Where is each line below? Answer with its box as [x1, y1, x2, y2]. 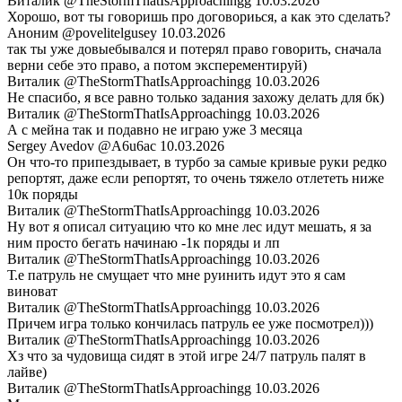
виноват [7, 284, 57, 300]
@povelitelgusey [62, 25, 157, 41]
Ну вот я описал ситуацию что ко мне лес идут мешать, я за [7, 219, 371, 235]
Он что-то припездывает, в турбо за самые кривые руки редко [7, 154, 387, 170]
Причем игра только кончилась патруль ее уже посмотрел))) [7, 316, 373, 332]
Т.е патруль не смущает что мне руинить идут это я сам [7, 267, 345, 284]
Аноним [7, 25, 62, 41]
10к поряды [7, 187, 78, 203]
